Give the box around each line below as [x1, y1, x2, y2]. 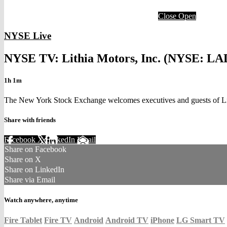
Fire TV [44, 215, 72, 224]
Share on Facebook [5, 145, 66, 154]
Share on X [5, 155, 41, 164]
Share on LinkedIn [5, 165, 64, 174]
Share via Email [5, 175, 55, 184]
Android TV [105, 215, 148, 224]
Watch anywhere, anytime [4, 196, 78, 204]
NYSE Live [4, 30, 51, 41]
